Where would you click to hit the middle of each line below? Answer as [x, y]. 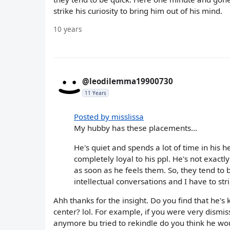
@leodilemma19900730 [128, 81]
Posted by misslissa [109, 117]
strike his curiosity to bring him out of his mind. [138, 11]
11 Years [95, 93]
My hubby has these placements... [136, 128]
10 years [68, 29]
